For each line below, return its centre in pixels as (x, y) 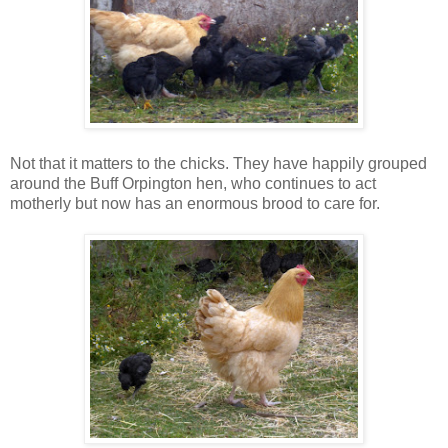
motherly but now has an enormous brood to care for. (195, 203)
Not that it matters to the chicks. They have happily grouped (218, 163)
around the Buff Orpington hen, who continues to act (193, 183)
